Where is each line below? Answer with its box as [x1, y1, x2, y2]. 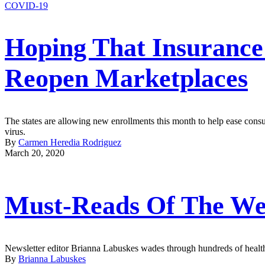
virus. [5, 126, 25, 137]
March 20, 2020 [5, 147, 64, 158]
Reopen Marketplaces [5, 64, 248, 93]
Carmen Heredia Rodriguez [18, 137, 121, 147]
